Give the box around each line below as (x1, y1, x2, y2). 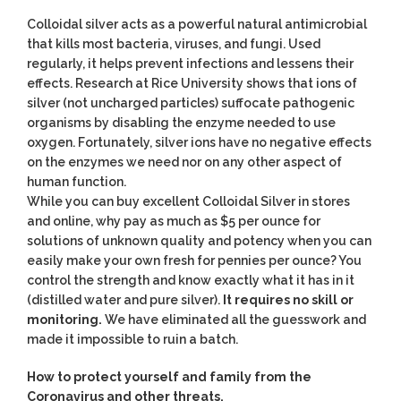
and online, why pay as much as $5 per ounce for (27, 214, 320, 229)
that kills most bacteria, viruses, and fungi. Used (27, 37, 320, 52)
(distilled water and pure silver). (27, 293, 223, 308)
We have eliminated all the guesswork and (102, 312, 366, 328)
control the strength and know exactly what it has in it (27, 273, 354, 288)
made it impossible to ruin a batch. (27, 332, 238, 347)
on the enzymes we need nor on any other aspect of (27, 155, 342, 170)
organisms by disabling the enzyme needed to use (27, 115, 336, 131)
